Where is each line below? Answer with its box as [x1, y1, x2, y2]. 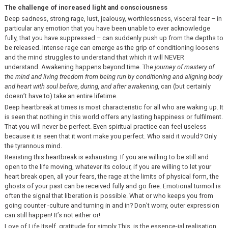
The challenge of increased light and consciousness [4, 3, 167, 11]
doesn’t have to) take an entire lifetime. [4, 92, 118, 100]
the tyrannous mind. [4, 141, 62, 150]
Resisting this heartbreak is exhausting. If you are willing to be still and [4, 153, 209, 161]
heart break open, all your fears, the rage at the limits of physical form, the [4, 173, 219, 181]
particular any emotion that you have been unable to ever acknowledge [4, 24, 210, 32]
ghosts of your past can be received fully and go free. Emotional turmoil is [4, 182, 221, 190]
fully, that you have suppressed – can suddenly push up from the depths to [4, 34, 223, 42]
